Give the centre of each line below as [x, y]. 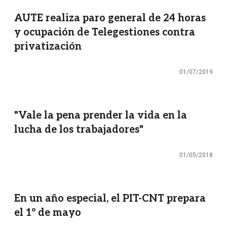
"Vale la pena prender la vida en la [101, 116]
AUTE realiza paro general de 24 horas [110, 18]
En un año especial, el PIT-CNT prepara [110, 199]
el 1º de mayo [48, 213]
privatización [48, 47]
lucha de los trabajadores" [79, 130]
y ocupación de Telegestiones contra [105, 33]
